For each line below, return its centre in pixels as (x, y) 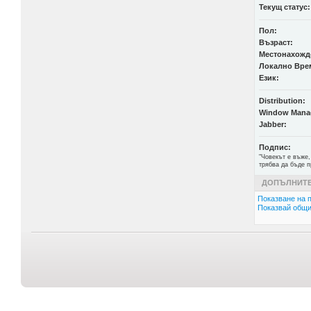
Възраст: (276, 42)
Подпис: (275, 147)
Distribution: (282, 101)
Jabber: (272, 124)
